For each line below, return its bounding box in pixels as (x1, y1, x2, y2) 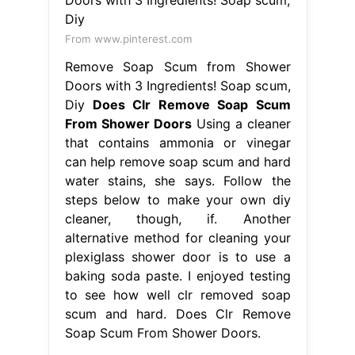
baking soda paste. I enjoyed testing (64, 267, 291, 284)
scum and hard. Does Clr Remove (64, 305, 291, 322)
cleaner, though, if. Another (64, 210, 291, 227)
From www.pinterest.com (64, 32, 193, 45)
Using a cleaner (191, 115, 291, 132)
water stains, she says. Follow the (64, 172, 291, 189)
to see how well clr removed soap (64, 286, 291, 303)
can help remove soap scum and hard (64, 153, 291, 170)
